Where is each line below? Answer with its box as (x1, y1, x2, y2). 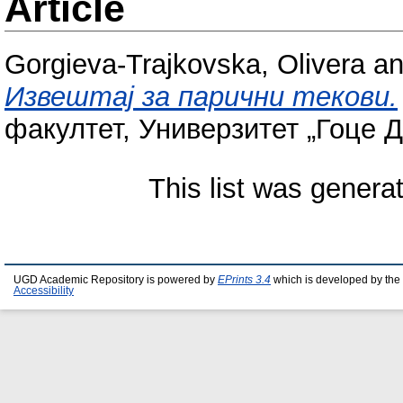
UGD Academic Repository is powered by (13, 274, 218, 285)
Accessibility (13, 285, 74, 296)
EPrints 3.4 (218, 274, 271, 285)
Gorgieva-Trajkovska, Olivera (4, 49, 365, 81)
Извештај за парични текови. (4, 81, 398, 113)
